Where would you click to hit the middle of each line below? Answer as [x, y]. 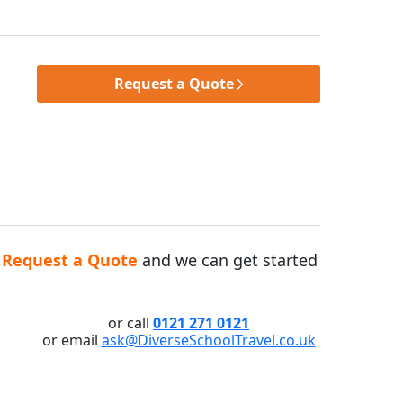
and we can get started [227, 260]
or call [131, 322]
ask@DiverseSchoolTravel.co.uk [208, 340]
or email [72, 340]
